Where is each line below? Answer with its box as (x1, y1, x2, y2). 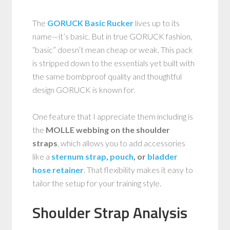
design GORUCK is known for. (32, 84, 136, 94)
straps (32, 138, 58, 148)
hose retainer (32, 164, 84, 175)
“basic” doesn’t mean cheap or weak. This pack (32, 44, 194, 54)
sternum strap (51, 151, 107, 161)
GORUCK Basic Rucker (47, 17, 134, 28)
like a (32, 151, 52, 161)
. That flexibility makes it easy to (84, 164, 194, 175)
